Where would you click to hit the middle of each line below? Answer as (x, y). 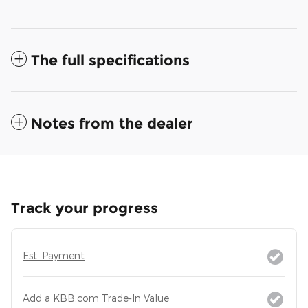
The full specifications (110, 60)
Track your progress (85, 208)
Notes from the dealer (112, 123)
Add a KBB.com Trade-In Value (96, 298)
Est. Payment (54, 255)
